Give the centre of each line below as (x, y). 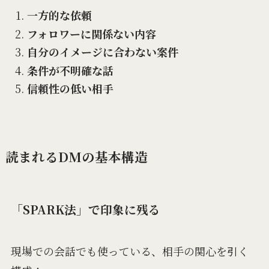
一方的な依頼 (59, 15)
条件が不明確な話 (70, 70)
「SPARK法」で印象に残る (85, 210)
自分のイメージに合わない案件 (102, 52)
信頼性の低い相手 (70, 89)
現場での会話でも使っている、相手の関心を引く (129, 251)
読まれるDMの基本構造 (76, 157)
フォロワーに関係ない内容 (91, 33)
